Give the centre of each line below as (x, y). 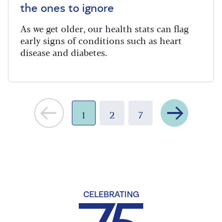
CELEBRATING (111, 195)
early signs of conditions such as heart (101, 40)
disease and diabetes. (64, 52)
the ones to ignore (67, 8)
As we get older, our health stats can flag (105, 28)
